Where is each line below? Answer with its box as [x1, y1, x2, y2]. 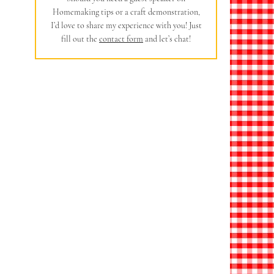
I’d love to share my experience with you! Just [50, 20, 202, 31]
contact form [99, 33, 143, 44]
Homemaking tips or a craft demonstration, [52, 6, 200, 17]
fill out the [61, 33, 99, 44]
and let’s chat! [143, 33, 191, 44]
